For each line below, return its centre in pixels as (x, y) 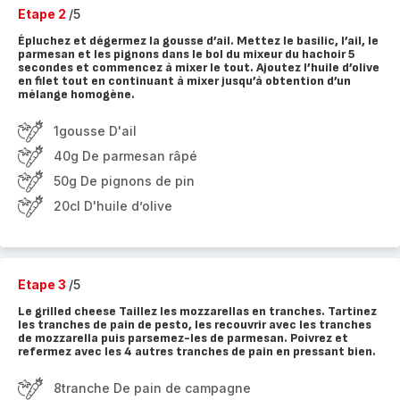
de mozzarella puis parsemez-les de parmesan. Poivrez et (183, 338)
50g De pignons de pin (124, 181)
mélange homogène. (76, 94)
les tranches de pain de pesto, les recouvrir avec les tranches (195, 325)
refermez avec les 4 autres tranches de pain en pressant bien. (197, 351)
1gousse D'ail (95, 131)
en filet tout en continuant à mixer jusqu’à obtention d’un (184, 81)
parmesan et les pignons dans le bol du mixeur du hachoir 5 (187, 54)
